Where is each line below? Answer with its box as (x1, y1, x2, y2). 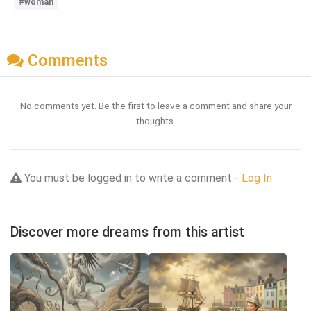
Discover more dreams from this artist (10, 224, 244, 241)
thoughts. (135, 115, 176, 127)
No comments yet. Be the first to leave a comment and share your (19, 100, 292, 112)
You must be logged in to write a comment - (22, 171, 242, 185)
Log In (242, 171, 272, 185)
